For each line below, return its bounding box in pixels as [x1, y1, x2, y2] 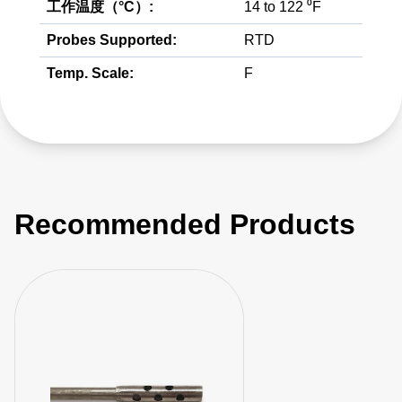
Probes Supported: [47, 32, 177, 48]
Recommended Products [14, 208, 355, 240]
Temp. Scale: [47, 66, 134, 81]
